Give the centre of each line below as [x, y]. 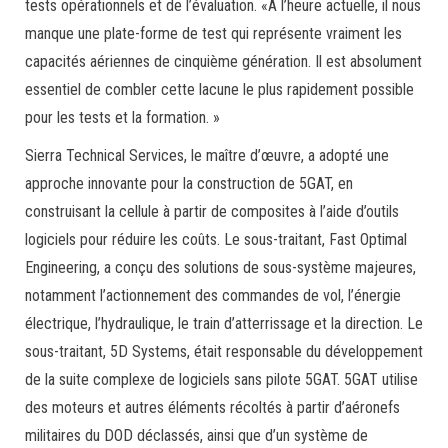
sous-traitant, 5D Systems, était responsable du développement [224, 351]
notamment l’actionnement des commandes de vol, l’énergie [213, 295]
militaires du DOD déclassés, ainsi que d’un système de [196, 435]
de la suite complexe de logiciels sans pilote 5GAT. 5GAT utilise [221, 379]
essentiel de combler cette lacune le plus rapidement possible [219, 89]
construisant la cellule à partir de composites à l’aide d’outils [212, 211]
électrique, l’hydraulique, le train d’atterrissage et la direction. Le [224, 323]
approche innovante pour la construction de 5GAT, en [189, 183]
